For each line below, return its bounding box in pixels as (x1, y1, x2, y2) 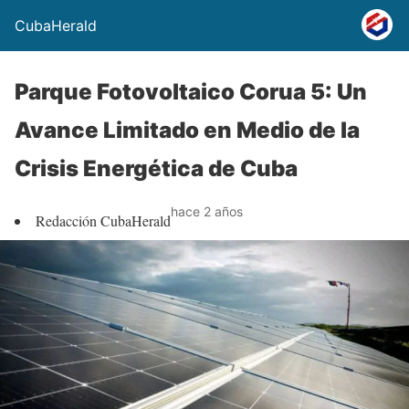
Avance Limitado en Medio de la (15, 117, 360, 143)
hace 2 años (171, 204, 243, 219)
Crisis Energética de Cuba (15, 155, 298, 182)
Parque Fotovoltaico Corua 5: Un (15, 79, 367, 105)
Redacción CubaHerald (36, 211, 171, 230)
